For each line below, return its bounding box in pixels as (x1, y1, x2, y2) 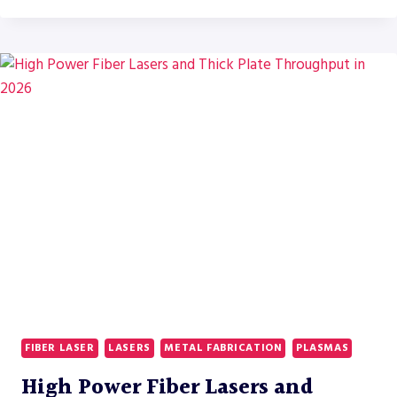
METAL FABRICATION (164, 340, 283, 356)
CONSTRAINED (94, 121, 186, 137)
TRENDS (94, 9, 145, 26)
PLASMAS (296, 340, 349, 356)
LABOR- (94, 102, 144, 119)
